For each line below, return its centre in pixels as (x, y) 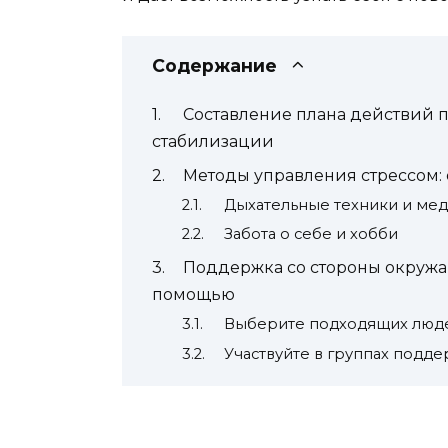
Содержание (214, 65)
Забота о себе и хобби (310, 234)
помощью (193, 294)
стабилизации (213, 142)
